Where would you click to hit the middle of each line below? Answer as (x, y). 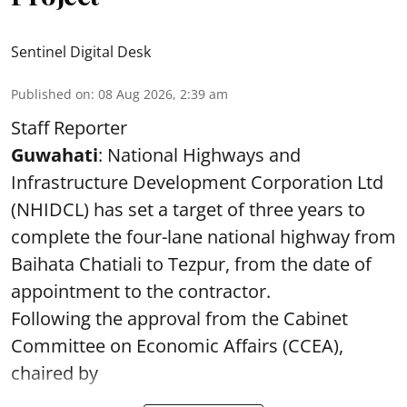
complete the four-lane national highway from (203, 237)
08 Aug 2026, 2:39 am (163, 94)
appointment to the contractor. (141, 291)
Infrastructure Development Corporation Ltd (197, 182)
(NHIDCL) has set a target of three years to (188, 209)
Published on (51, 94)
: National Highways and (199, 155)
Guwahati (55, 155)
